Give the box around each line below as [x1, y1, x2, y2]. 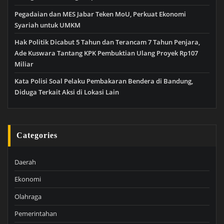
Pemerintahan [14, 209, 57, 218]
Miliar [14, 59, 33, 69]
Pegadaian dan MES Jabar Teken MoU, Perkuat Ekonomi [14, 9, 186, 18]
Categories [16, 130, 58, 140]
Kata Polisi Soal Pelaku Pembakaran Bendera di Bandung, [14, 76, 193, 86]
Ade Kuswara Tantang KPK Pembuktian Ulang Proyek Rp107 [14, 48, 198, 58]
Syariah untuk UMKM [14, 20, 80, 29]
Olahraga [14, 191, 41, 201]
